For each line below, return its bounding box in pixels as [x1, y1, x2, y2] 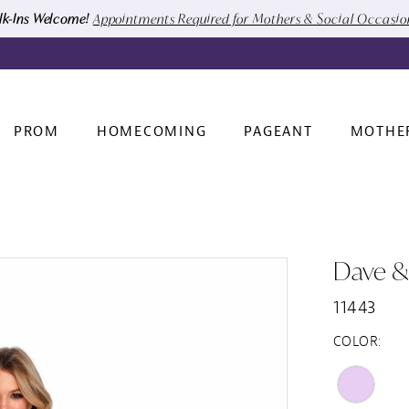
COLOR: [333, 332, 382, 351]
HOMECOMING [96, 123, 207, 142]
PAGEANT [244, 123, 313, 142]
